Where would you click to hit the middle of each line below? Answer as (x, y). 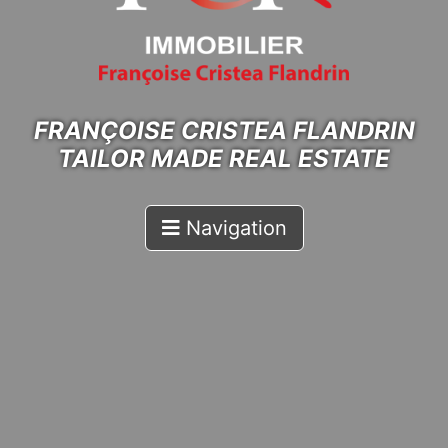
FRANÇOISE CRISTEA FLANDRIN (224, 131)
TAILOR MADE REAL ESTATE (224, 159)
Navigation (236, 228)
